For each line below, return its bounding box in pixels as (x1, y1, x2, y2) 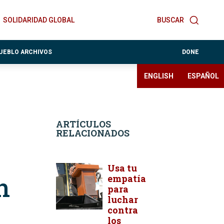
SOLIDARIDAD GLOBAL (3, 16, 74, 24)
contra (107, 204, 138, 216)
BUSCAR (157, 16, 184, 24)
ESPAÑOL (187, 72, 219, 80)
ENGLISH (144, 72, 173, 80)
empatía (107, 172, 146, 184)
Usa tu (107, 162, 137, 174)
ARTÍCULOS (56, 118, 111, 130)
